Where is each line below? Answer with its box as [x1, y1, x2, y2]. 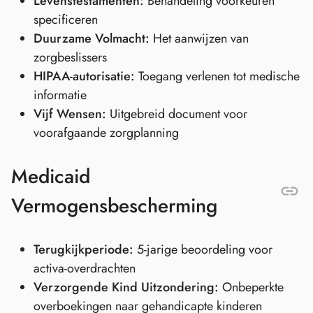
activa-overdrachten [34, 259, 136, 277]
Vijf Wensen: [34, 104, 106, 123]
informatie [34, 85, 87, 104]
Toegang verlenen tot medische [135, 66, 300, 85]
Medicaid [11, 161, 90, 191]
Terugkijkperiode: [34, 240, 133, 259]
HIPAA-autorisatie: [34, 66, 135, 85]
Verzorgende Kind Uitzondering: [34, 277, 219, 296]
